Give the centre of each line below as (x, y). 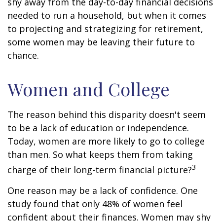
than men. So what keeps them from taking (100, 154)
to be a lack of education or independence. (98, 128)
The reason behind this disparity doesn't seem (107, 114)
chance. (23, 55)
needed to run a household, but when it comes (107, 15)
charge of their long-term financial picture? (100, 170)
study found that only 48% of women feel (95, 204)
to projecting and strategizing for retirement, (105, 29)
